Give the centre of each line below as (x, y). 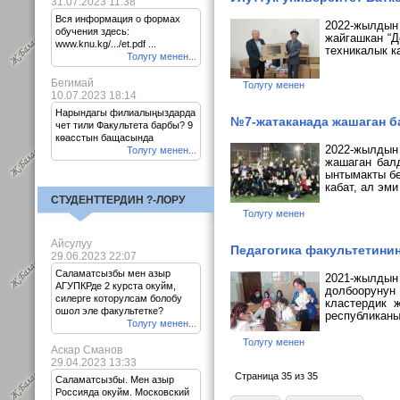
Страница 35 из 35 (276, 376)
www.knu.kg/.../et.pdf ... (106, 44)
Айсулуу (71, 244)
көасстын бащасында (104, 137)
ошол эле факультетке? (109, 311)
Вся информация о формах (118, 19)
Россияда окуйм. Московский (122, 392)
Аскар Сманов (87, 350)
